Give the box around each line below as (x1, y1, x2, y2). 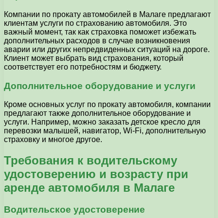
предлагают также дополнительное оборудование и (4, 109, 191, 118)
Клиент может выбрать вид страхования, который (4, 54, 183, 63)
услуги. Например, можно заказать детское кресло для (4, 118, 200, 127)
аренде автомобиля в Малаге (4, 181, 175, 195)
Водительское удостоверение (4, 204, 145, 215)
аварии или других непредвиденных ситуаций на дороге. (4, 45, 210, 54)
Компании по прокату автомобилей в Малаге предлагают (4, 10, 211, 19)
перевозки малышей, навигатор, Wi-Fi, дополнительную (4, 127, 206, 135)
